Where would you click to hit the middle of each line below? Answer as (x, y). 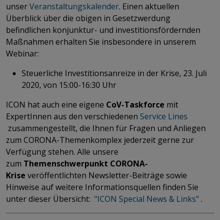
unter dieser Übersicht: (50, 199)
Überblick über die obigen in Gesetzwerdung (88, 18)
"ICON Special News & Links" (147, 199)
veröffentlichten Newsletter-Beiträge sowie (107, 175)
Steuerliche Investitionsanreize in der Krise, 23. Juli (114, 73)
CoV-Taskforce (135, 104)
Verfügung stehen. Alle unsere (62, 151)
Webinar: (24, 53)
